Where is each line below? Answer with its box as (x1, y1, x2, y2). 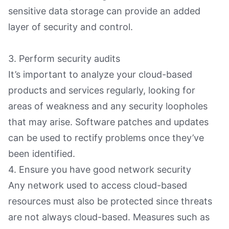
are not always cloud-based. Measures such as (8, 211, 210, 222)
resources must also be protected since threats (8, 195, 212, 207)
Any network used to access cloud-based (8, 179, 187, 191)
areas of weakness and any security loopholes (8, 100, 208, 111)
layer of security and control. (8, 21, 133, 32)
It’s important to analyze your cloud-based (8, 68, 192, 80)
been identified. (8, 148, 75, 159)
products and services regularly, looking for (8, 84, 195, 96)
